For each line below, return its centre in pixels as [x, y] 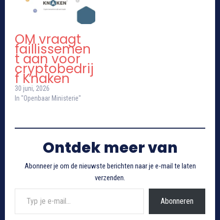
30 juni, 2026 [32, 89]
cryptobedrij [54, 69]
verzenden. [110, 178]
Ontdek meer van [110, 148]
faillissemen [53, 49]
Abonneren [177, 201]
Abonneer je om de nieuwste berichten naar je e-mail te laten [110, 166]
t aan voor [48, 59]
